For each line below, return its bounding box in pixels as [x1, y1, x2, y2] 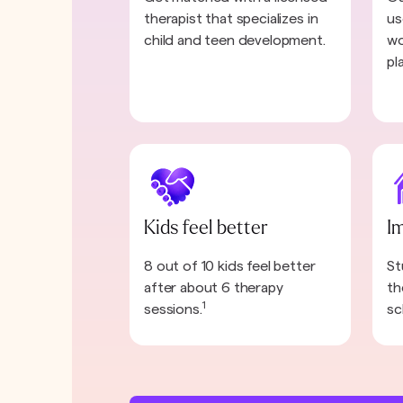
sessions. [144, 301, 202, 317]
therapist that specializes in [144, 12, 318, 27]
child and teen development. [144, 33, 326, 49]
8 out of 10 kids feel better [144, 258, 316, 273]
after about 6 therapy [144, 280, 283, 295]
